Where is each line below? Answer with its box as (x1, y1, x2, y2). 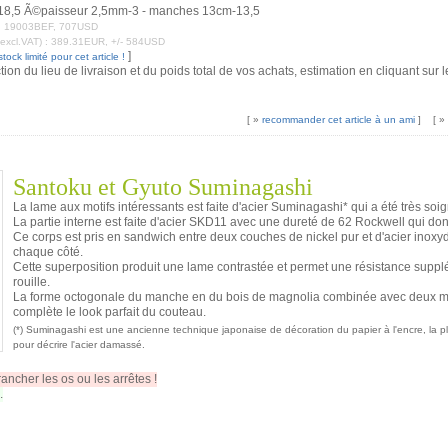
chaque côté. (12, 245, 83, 259)
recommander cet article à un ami (261, 114, 415, 125)
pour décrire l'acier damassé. (12, 339, 145, 350)
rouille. (12, 275, 50, 289)
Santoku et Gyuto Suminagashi (12, 174, 313, 200)
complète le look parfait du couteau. (12, 305, 206, 319)
